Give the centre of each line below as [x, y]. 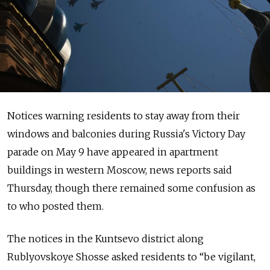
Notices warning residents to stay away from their [124, 115]
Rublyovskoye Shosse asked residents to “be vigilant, [131, 256]
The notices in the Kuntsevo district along [105, 238]
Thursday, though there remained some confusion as [131, 188]
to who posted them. [55, 206]
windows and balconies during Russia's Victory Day [126, 133]
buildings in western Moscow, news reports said [120, 170]
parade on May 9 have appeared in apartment [113, 152]
